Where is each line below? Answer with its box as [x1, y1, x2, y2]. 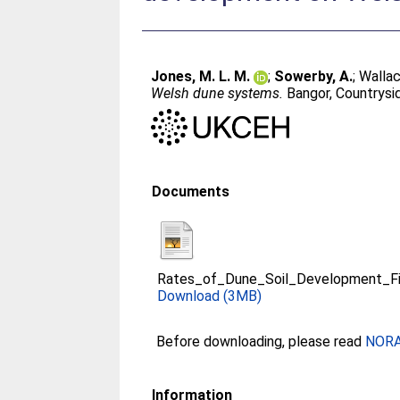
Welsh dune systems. [151, 85, 284, 102]
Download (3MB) [157, 287, 262, 304]
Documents [152, 182, 230, 200]
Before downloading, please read [156, 332, 366, 350]
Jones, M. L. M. [151, 68, 251, 85]
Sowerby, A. [274, 68, 354, 85]
